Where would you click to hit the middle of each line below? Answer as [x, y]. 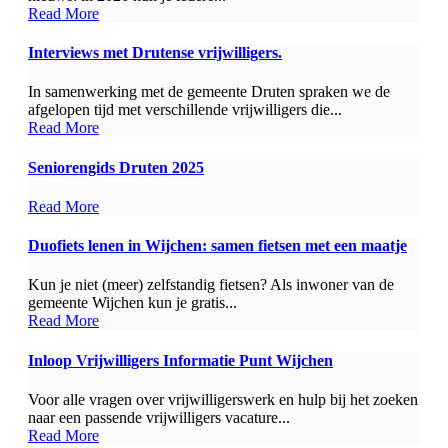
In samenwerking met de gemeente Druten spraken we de [209, 92]
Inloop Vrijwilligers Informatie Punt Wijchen [180, 360]
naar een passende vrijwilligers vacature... [159, 417]
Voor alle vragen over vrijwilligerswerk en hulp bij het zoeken [223, 399]
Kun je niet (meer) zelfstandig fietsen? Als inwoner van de [211, 285]
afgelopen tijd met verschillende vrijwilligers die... [185, 110]
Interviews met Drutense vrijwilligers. [155, 53]
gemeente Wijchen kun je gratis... [132, 303]
